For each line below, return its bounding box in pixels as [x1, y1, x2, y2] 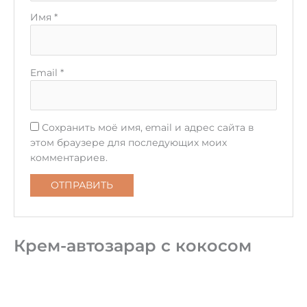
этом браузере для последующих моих [29, 136, 227, 148]
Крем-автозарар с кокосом [14, 235, 251, 256]
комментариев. [29, 151, 108, 163]
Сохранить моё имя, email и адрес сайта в [41, 121, 254, 133]
